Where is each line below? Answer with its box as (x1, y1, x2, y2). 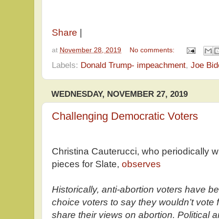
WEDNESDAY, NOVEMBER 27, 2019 (51, 89, 188, 99)
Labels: (52, 60, 81, 70)
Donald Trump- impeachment (81, 60, 186, 70)
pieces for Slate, (52, 159, 122, 170)
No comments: (130, 46, 177, 54)
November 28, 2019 (60, 46, 121, 54)
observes (122, 159, 161, 170)
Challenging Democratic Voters (52, 110, 198, 123)
